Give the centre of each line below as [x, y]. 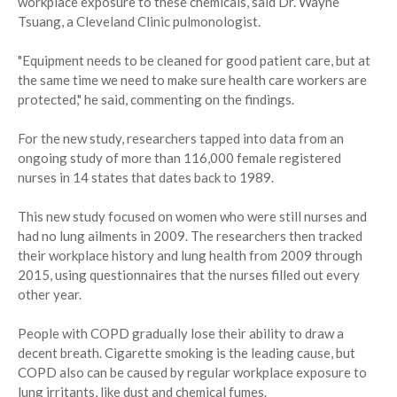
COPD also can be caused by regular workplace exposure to [192, 373]
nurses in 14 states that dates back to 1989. [146, 178]
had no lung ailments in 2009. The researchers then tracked [190, 236]
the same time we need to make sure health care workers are [192, 80]
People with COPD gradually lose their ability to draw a [181, 334]
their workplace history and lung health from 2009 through [190, 256]
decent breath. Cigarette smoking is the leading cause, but [187, 353]
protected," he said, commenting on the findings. [156, 100]
